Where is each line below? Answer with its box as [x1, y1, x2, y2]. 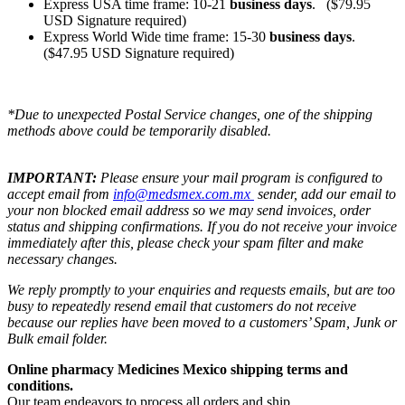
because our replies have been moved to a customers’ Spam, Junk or [7, 314, 397, 330]
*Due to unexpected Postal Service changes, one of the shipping [7, 106, 372, 122]
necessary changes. [7, 250, 121, 267]
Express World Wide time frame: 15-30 [43, 28, 269, 44]
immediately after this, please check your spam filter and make [7, 234, 363, 250]
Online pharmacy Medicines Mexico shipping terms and [7, 361, 348, 377]
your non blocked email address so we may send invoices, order [7, 202, 371, 218]
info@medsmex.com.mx [113, 185, 254, 202]
